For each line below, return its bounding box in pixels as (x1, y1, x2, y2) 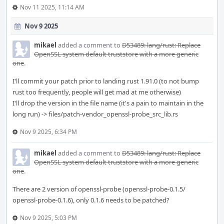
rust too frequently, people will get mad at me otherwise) (12, 87, 181, 96)
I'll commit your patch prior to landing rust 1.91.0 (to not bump (12, 76, 199, 85)
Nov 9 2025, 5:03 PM (20, 213, 77, 222)
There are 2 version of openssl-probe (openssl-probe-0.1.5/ (12, 184, 185, 193)
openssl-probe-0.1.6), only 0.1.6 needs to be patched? (12, 195, 169, 204)
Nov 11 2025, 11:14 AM (20, 3, 84, 11)
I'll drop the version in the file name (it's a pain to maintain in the (12, 98, 203, 107)
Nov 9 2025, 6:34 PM (20, 127, 77, 136)
